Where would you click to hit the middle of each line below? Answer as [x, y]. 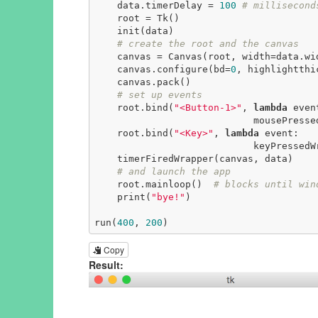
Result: [106, 265]
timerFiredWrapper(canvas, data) [105, 158]
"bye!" [168, 197]
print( [134, 197]
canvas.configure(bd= [174, 69]
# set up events [159, 94]
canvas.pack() [105, 82]
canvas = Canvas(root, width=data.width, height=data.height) [105, 56]
